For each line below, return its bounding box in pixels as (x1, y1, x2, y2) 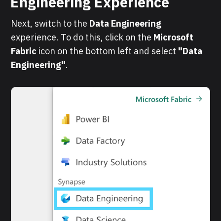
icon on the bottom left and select (38, 45, 179, 57)
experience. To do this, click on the (11, 31, 154, 43)
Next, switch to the (11, 17, 90, 29)
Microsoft (153, 31, 194, 43)
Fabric (11, 45, 39, 57)
